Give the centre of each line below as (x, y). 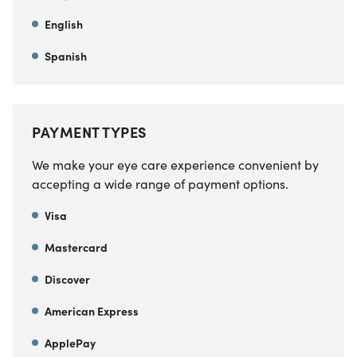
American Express (92, 311)
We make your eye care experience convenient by (175, 165)
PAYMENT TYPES (89, 132)
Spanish (66, 56)
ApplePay (70, 343)
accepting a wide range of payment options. (160, 184)
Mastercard (76, 247)
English (64, 24)
